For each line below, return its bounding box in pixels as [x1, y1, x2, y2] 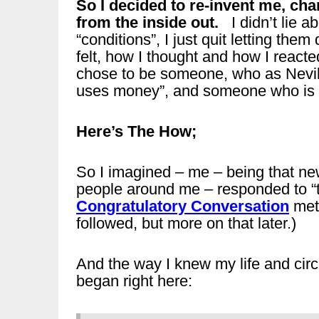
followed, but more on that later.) [76, 214, 296, 232]
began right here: [76, 272, 192, 290]
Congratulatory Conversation [76, 197, 289, 215]
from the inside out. [76, 14, 227, 31]
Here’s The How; [76, 122, 197, 140]
